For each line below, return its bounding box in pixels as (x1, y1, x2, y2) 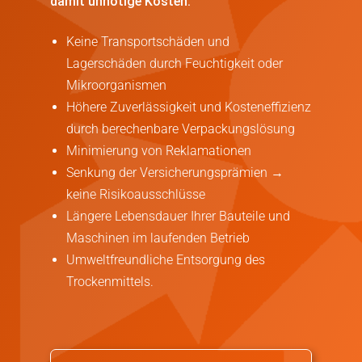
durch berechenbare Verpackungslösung (66, 120, 295, 137)
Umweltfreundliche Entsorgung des (66, 251, 265, 267)
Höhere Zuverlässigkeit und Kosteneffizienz (66, 99, 311, 115)
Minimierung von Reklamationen (66, 142, 251, 158)
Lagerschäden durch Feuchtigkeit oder (66, 55, 283, 71)
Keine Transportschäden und (66, 33, 229, 49)
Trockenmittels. (66, 273, 157, 289)
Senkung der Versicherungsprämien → (66, 164, 284, 180)
